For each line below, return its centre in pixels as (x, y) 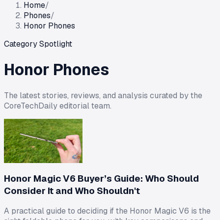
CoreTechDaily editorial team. (58, 106)
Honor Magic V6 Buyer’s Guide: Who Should (101, 178)
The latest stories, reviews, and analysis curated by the (103, 95)
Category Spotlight (38, 44)
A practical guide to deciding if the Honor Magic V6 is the (107, 211)
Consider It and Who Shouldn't (72, 191)
